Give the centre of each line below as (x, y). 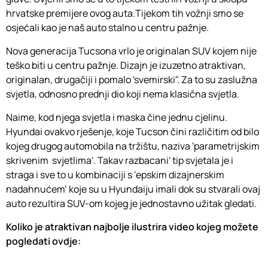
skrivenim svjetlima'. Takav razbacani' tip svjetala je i (120, 160)
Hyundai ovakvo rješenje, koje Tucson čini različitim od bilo (133, 131)
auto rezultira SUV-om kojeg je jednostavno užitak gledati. (131, 203)
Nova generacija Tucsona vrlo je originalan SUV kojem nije (131, 51)
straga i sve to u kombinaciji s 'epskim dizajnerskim (115, 174)
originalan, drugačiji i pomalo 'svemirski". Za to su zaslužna (132, 79)
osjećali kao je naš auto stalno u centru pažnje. (107, 27)
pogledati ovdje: (43, 241)
